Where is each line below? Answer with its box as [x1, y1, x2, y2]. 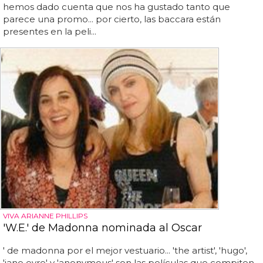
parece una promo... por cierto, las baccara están [3, 13, 221, 25]
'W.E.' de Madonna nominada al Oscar [3, 221, 202, 234]
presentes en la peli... [3, 25, 96, 37]
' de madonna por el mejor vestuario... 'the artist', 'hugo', [3, 244, 247, 256]
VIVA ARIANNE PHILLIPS [3, 211, 87, 220]
